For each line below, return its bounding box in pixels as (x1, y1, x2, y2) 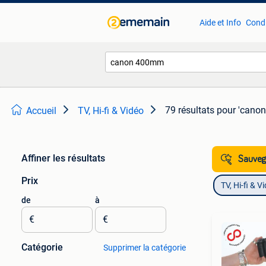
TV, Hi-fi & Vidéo (78, 105, 144, 116)
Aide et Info (199, 18, 241, 27)
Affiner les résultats (21, 153, 105, 164)
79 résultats (165, 104, 214, 116)
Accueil (26, 105, 56, 116)
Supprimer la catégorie (103, 243, 186, 252)
